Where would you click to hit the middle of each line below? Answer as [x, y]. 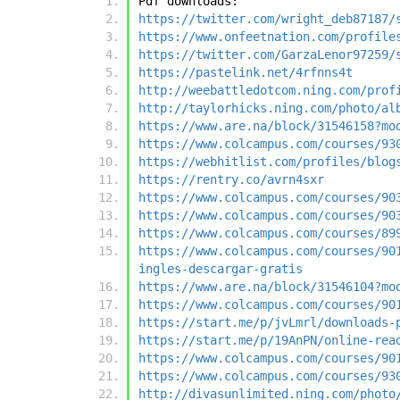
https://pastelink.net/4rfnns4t [246, 73]
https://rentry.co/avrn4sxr [231, 180]
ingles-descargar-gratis [221, 269]
